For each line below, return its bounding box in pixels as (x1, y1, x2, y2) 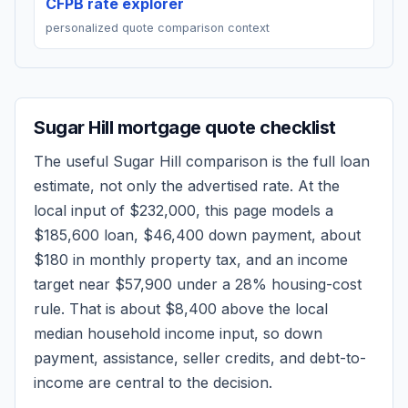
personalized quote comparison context (46, 21, 270, 35)
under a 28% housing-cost (172, 275, 362, 293)
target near (34, 275, 115, 293)
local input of (34, 201, 129, 219)
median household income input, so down (34, 324, 322, 342)
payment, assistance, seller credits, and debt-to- (34, 349, 366, 367)
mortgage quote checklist (113, 117, 336, 138)
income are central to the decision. (34, 373, 272, 392)
